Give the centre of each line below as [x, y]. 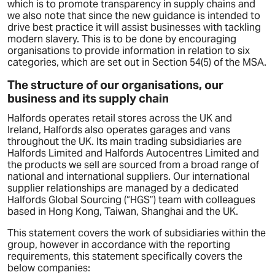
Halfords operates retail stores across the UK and [120, 118]
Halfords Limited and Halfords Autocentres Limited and [133, 153]
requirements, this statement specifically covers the [125, 256]
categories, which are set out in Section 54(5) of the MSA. [137, 62]
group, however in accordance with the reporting [119, 245]
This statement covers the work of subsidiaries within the [137, 233]
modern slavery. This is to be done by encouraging [122, 39]
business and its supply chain [88, 98]
